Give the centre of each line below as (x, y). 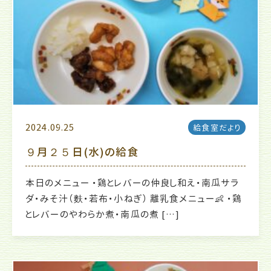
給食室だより (217, 127)
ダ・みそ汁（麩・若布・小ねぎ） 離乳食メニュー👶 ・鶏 (134, 198)
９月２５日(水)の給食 (82, 152)
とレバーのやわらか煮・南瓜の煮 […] (103, 214)
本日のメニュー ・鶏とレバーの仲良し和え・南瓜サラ (132, 183)
